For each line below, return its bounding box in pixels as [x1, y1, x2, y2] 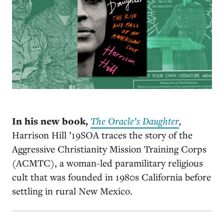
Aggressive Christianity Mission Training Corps [12, 142, 206, 155]
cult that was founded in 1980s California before [12, 170, 211, 183]
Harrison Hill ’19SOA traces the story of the [12, 128, 192, 141]
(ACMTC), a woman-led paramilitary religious [12, 156, 203, 169]
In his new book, [12, 114, 90, 127]
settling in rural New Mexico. [12, 184, 135, 197]
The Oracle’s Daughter [90, 114, 179, 127]
